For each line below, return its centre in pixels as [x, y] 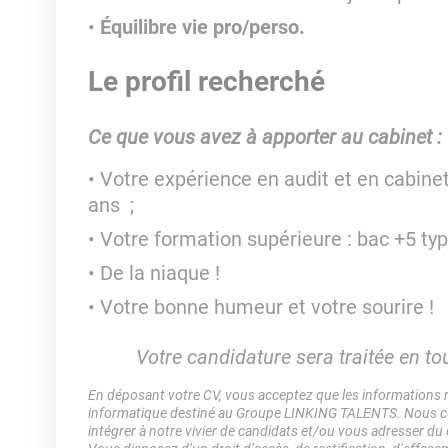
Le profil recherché [206, 81]
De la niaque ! [162, 273]
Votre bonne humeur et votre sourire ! [269, 307]
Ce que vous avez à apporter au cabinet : [264, 137]
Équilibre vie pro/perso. [204, 27]
